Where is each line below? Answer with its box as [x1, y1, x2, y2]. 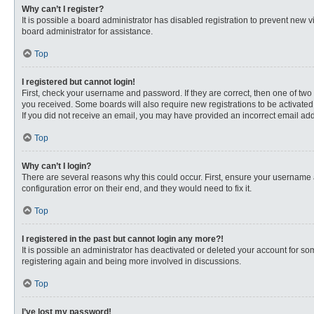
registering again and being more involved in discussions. [22, 257, 241, 266]
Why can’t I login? [22, 161, 91, 171]
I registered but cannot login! [22, 77, 135, 87]
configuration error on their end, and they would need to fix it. [22, 184, 252, 193]
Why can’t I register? [22, 4, 104, 14]
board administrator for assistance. [22, 27, 153, 36]
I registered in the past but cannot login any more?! [22, 234, 224, 244]
